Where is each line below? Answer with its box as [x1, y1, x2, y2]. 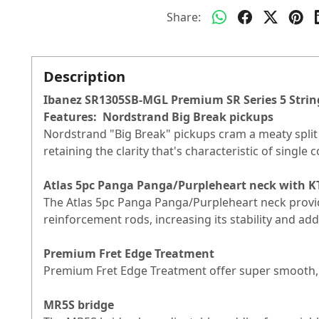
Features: [43, 109, 100, 125]
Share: [167, 9, 201, 26]
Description [43, 67, 125, 87]
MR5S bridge [43, 297, 114, 313]
